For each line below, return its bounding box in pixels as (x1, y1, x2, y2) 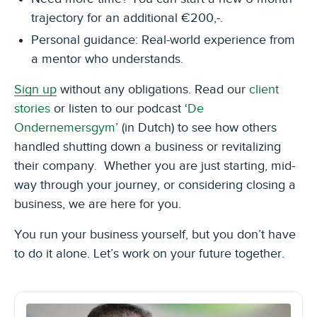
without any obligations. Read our (57, 81, 249, 96)
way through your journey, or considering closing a (14, 177, 296, 192)
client (249, 81, 279, 96)
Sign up (14, 81, 57, 96)
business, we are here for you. (14, 196, 181, 211)
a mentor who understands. (31, 51, 183, 66)
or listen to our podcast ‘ (50, 100, 188, 115)
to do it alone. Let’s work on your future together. (14, 246, 284, 260)
